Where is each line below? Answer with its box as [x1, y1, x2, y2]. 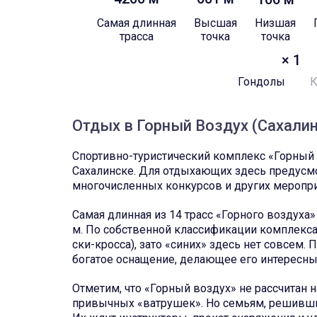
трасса [120, 30, 154, 43]
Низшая [255, 16, 296, 30]
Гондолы [238, 75, 286, 88]
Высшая [194, 16, 238, 30]
